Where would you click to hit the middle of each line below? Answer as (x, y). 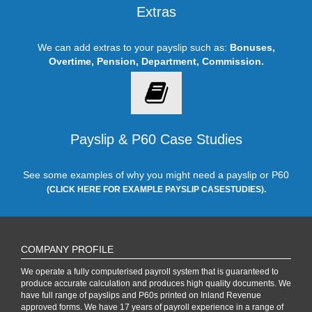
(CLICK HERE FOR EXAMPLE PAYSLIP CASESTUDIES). (156, 189)
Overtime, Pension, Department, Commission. (156, 61)
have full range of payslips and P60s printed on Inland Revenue (141, 295)
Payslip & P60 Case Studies (156, 139)
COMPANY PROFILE (67, 249)
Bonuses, (252, 47)
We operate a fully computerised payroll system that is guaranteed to (150, 272)
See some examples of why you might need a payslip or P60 (156, 175)
